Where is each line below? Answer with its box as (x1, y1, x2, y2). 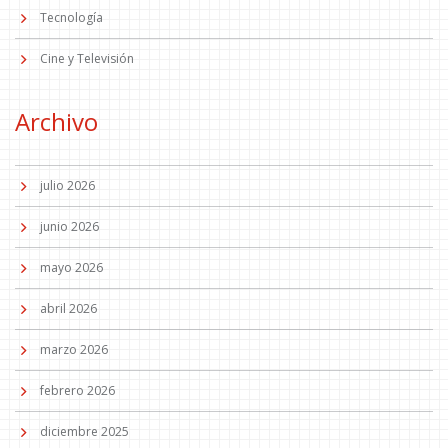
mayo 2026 (40, 258, 103, 276)
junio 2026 (40, 217, 99, 235)
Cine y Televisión (40, 49, 134, 67)
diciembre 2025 (40, 422, 129, 440)
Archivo (15, 104, 98, 138)
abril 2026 (40, 299, 97, 317)
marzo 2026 (40, 340, 108, 358)
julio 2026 (40, 176, 95, 194)
